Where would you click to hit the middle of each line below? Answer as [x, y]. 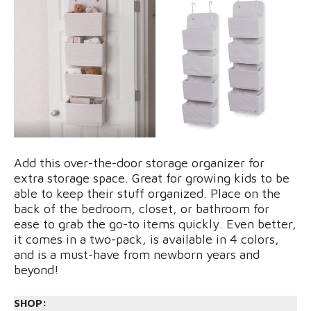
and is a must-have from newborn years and [137, 254]
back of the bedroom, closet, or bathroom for [142, 209]
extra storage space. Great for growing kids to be [152, 178]
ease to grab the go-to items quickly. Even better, [155, 224]
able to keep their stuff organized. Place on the [147, 193]
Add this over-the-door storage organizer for [139, 163]
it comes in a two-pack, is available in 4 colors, [146, 239]
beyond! [36, 270]
